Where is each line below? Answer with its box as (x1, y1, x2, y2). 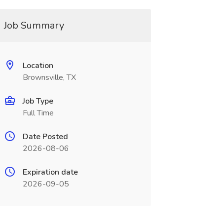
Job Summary (3, 19, 64, 32)
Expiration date (22, 167, 78, 178)
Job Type (22, 96, 53, 107)
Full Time (22, 108, 54, 118)
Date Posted (22, 131, 68, 142)
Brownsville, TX (22, 72, 76, 83)
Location (22, 60, 53, 71)
